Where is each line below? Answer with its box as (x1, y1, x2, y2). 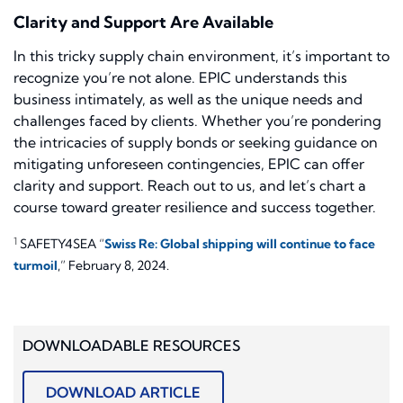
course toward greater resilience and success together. (13, 198, 376, 217)
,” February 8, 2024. (58, 257, 169, 274)
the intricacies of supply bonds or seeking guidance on (13, 133, 378, 152)
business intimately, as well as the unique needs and (13, 90, 363, 109)
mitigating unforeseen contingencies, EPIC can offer (13, 155, 364, 174)
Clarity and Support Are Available (13, 12, 273, 33)
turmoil (13, 257, 58, 274)
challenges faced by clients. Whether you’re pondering (13, 112, 381, 130)
